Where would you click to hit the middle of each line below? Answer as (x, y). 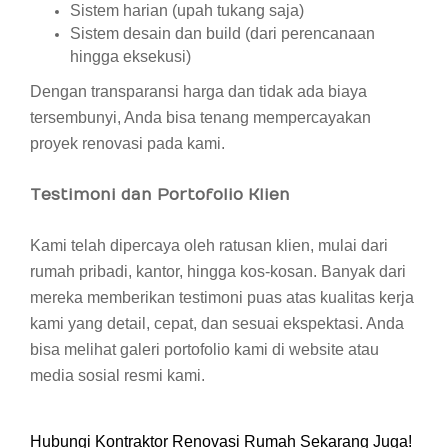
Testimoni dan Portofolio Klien (160, 195)
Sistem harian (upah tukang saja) (187, 10)
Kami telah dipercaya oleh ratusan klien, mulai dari (209, 245)
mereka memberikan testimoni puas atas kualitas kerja (222, 297)
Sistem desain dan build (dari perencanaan (222, 33)
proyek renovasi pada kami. (127, 143)
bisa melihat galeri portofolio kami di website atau (204, 349)
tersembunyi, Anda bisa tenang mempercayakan (200, 117)
